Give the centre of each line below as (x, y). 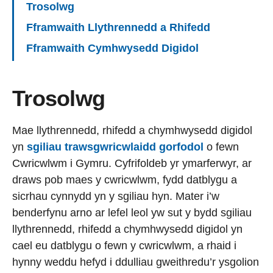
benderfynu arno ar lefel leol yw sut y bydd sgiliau (132, 213)
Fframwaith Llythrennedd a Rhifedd (118, 28)
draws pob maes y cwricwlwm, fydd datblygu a (125, 180)
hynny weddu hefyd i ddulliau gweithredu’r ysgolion (136, 262)
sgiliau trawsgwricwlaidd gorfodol (115, 147)
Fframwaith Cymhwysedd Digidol (112, 48)
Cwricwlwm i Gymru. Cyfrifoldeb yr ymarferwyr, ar (132, 164)
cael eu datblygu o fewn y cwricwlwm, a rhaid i (124, 246)
